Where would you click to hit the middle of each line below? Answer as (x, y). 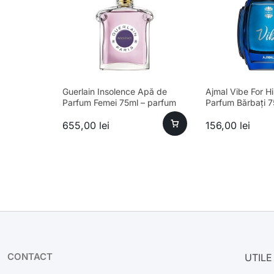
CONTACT (30, 257)
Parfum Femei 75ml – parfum (119, 103)
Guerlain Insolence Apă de (115, 92)
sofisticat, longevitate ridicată (121, 114)
